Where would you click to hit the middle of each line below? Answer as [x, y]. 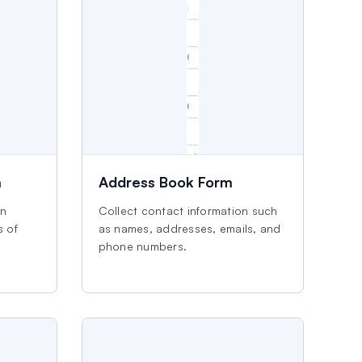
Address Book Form [165, 182]
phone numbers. [143, 246]
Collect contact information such [188, 210]
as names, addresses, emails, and [189, 228]
